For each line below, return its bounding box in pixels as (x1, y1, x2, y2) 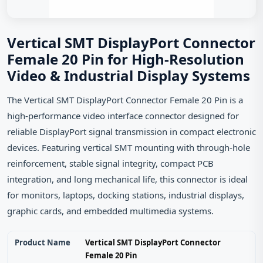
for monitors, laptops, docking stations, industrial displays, (7, 189, 244, 201)
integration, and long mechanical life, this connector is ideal (7, 173, 248, 185)
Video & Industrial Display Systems (7, 66, 250, 85)
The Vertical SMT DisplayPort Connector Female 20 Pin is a (7, 94, 243, 106)
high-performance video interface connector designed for (7, 110, 239, 122)
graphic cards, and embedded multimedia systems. (7, 205, 214, 217)
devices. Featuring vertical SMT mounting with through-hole (7, 141, 250, 153)
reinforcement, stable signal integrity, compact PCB (7, 157, 214, 169)
